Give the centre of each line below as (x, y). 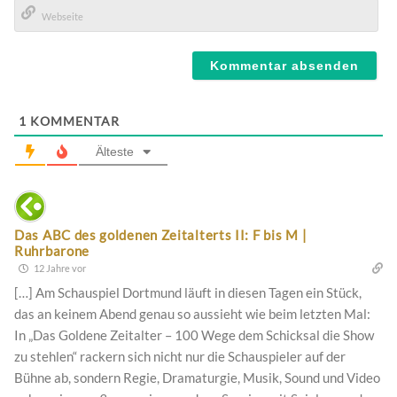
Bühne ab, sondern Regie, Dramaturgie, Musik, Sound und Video (197, 378)
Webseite (47, 41)
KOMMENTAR (73, 121)
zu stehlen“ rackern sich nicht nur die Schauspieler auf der (180, 357)
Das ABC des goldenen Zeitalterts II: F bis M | (161, 235)
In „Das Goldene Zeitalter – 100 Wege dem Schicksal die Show (194, 335)
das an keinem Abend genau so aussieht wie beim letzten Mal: (192, 314)
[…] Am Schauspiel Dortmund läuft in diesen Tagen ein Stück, (188, 293)
